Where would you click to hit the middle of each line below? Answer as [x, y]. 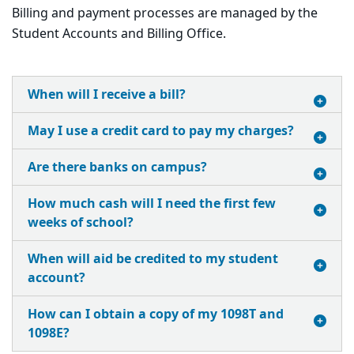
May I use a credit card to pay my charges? [161, 131]
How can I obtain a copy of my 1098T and [156, 314]
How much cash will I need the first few [152, 204]
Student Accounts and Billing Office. [119, 34]
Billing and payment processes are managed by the [165, 13]
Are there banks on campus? [117, 168]
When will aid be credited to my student [153, 259]
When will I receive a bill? [107, 95]
